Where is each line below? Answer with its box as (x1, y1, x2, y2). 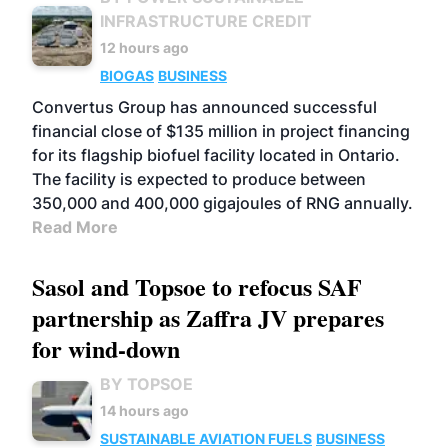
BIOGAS (100, 67, 154, 84)
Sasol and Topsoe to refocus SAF (32, 269, 362, 304)
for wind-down (32, 331, 180, 366)
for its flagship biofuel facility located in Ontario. (32, 145, 400, 165)
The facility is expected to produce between (32, 169, 366, 189)
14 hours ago (100, 402, 189, 419)
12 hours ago (100, 39, 189, 56)
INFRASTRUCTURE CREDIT (100, 11, 312, 31)
